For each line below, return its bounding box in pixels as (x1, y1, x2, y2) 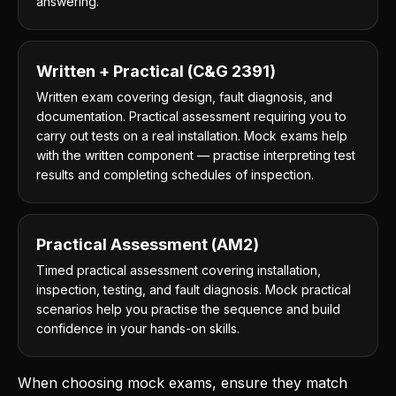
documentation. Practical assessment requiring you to (36, 109, 346, 124)
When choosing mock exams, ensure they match (18, 374, 347, 392)
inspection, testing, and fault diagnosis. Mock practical (36, 282, 351, 297)
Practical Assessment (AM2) (36, 235, 259, 254)
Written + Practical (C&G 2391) (36, 62, 276, 80)
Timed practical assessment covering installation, (36, 263, 321, 278)
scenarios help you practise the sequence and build (36, 301, 340, 316)
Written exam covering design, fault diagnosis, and (36, 89, 332, 104)
